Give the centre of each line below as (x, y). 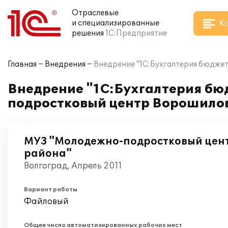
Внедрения (65, 64)
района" (48, 154)
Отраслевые (95, 13)
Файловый (46, 202)
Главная (22, 64)
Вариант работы (51, 190)
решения (88, 33)
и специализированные (116, 23)
